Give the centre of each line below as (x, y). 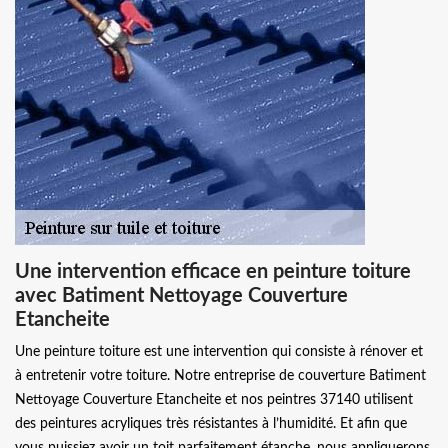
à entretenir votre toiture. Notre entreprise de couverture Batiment (220, 375)
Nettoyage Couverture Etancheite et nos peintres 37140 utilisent (214, 399)
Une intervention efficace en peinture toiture (213, 271)
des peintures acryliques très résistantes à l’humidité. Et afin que (211, 423)
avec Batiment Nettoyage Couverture (181, 295)
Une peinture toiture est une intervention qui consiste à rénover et (219, 351)
